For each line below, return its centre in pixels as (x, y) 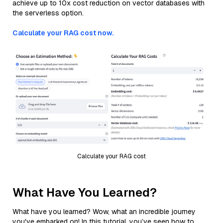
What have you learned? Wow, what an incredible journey (104, 211)
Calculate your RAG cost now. (63, 33)
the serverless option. (48, 13)
